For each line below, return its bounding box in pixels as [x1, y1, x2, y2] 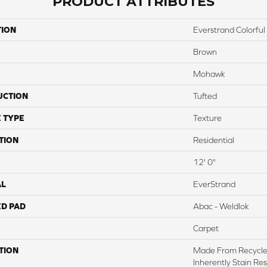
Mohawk [193, 69, 225, 79]
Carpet [193, 223, 219, 233]
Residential [193, 135, 234, 145]
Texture [193, 113, 222, 123]
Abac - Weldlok [193, 201, 249, 211]
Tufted [193, 91, 217, 101]
